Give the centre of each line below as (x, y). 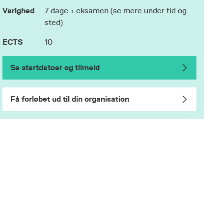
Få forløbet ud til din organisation (70, 99)
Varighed (19, 11)
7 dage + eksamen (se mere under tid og (116, 11)
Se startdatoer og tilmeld (55, 68)
